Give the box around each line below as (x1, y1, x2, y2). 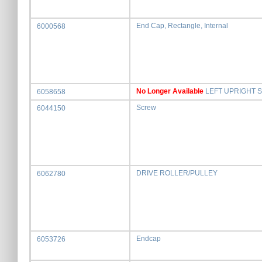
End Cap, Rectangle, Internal (136, 22, 228, 30)
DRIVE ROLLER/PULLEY (136, 169, 218, 177)
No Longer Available (136, 87, 204, 95)
